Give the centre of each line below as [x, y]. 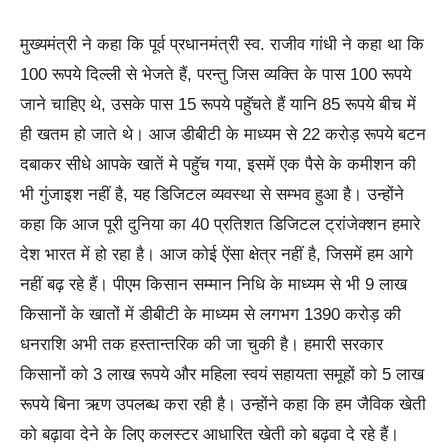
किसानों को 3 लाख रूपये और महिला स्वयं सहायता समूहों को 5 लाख [222, 374]
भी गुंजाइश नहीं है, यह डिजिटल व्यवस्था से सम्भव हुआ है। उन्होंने [212, 194]
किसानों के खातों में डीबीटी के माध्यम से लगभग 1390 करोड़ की [210, 314]
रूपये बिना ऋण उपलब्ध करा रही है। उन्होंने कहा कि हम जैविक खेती [223, 404]
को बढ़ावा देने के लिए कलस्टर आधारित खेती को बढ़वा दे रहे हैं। [209, 434]
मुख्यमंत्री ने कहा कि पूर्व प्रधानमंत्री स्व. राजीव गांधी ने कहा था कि [222, 44]
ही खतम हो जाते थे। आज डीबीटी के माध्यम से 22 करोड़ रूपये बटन [223, 134]
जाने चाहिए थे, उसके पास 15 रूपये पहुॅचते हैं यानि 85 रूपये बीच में [218, 104]
